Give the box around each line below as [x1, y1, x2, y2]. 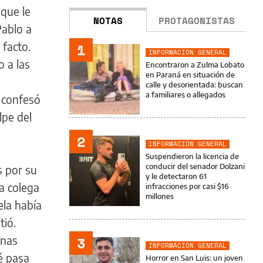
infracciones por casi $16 [146, 181, 229, 191]
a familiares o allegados [146, 90, 225, 99]
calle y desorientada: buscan [146, 80, 243, 89]
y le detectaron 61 [146, 171, 207, 181]
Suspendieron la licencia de [146, 151, 239, 161]
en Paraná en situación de [146, 70, 235, 79]
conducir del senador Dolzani [146, 161, 245, 171]
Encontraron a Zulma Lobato [146, 60, 244, 69]
